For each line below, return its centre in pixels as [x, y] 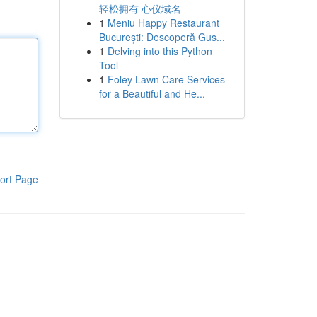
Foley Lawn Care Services [166, 79]
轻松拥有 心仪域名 [140, 8]
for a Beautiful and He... [152, 93]
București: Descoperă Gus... [162, 37]
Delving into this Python [160, 51]
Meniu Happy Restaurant [163, 23]
